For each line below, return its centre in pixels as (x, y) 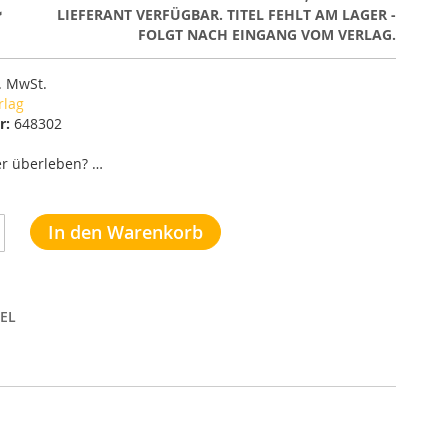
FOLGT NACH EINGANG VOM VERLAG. (267, 34)
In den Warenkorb (125, 232)
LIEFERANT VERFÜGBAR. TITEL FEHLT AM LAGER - (226, 14)
